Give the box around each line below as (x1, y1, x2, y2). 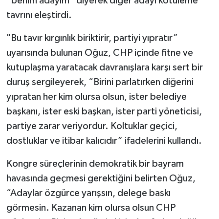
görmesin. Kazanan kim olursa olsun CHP (6, 202, 175, 213)
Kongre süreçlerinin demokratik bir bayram (6, 158, 184, 169)
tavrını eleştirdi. (6, 10, 72, 20)
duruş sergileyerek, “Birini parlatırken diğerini (6, 77, 194, 87)
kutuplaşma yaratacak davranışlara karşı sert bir (6, 62, 203, 72)
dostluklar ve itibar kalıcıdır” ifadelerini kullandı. (6, 135, 202, 146)
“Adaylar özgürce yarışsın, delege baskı (6, 188, 171, 198)
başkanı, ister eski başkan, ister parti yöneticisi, (6, 106, 202, 116)
